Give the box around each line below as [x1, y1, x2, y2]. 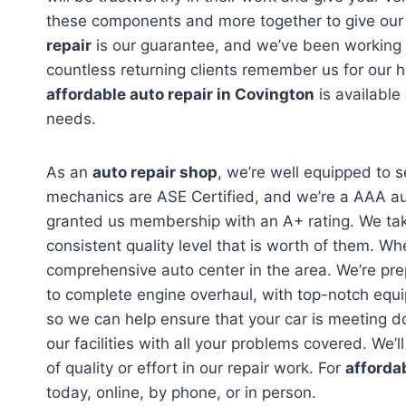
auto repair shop [92, 163, 217, 182]
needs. [46, 110, 96, 129]
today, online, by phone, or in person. [46, 383, 316, 402]
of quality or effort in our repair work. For [46, 359, 345, 378]
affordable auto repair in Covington [46, 85, 314, 104]
